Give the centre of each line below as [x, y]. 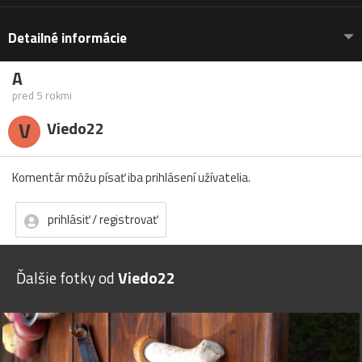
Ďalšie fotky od [67, 278]
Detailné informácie [67, 38]
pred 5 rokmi [42, 96]
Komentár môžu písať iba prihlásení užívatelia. [131, 178]
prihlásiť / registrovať [103, 220]
